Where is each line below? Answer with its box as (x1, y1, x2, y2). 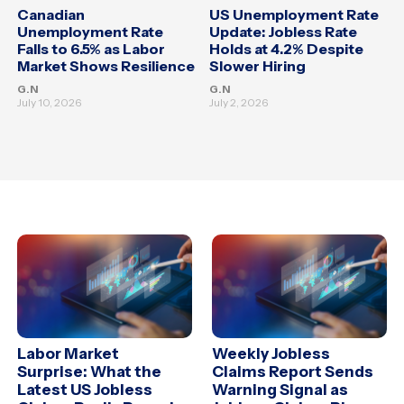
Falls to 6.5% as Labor (17, 40, 166, 59)
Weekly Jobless (212, 344, 331, 363)
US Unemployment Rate (208, 5, 379, 24)
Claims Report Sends (212, 363, 374, 381)
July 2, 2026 (208, 95, 268, 109)
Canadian (17, 5, 86, 24)
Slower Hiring (208, 57, 306, 76)
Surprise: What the (17, 363, 162, 381)
